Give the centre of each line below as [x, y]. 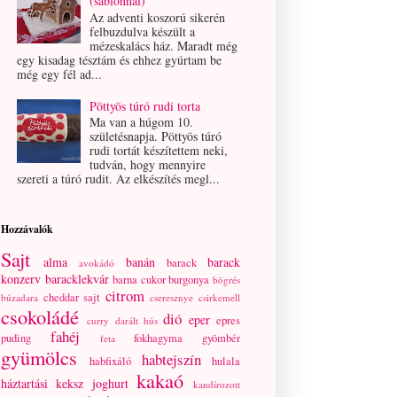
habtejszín [171, 360]
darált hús [136, 321]
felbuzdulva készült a [143, 31]
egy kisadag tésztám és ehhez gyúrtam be [119, 59]
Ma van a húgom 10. [142, 122]
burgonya [189, 280]
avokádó [97, 263]
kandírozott [217, 385]
